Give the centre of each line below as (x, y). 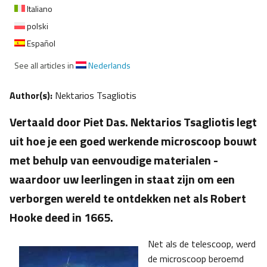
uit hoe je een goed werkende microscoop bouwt (133, 141)
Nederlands (108, 66)
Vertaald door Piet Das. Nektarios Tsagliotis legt (133, 122)
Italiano (39, 9)
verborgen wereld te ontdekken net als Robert (128, 198)
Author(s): (32, 96)
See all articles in (45, 66)
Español (40, 44)
